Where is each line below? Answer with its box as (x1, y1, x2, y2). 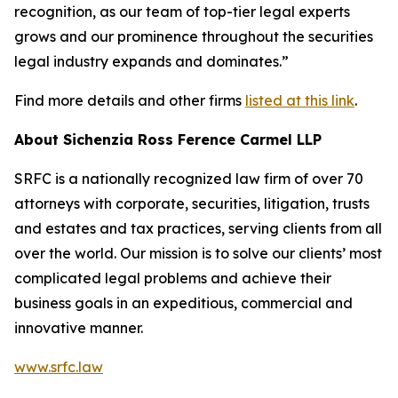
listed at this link (245, 92, 354, 109)
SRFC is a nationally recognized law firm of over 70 (14, 170, 363, 187)
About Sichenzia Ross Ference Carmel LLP (14, 131, 322, 148)
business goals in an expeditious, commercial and (14, 294, 353, 312)
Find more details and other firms (14, 92, 245, 109)
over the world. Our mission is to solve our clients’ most (14, 244, 382, 262)
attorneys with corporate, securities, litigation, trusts (14, 195, 370, 212)
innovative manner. (14, 319, 143, 337)
